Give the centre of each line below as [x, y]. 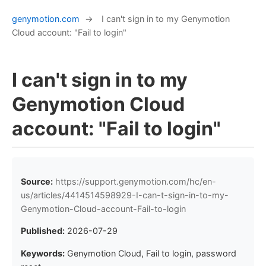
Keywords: [43, 253]
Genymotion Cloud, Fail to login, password [152, 253]
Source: [37, 181]
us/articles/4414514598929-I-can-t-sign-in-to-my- [125, 195]
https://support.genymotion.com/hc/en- [136, 181]
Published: [43, 231]
